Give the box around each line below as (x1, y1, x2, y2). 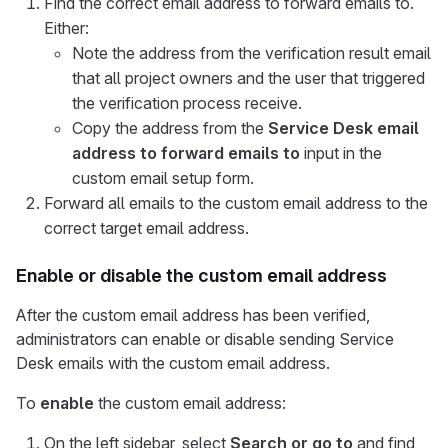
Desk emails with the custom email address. (16, 353, 330, 373)
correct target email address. (44, 218, 249, 238)
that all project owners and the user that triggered (72, 68, 425, 88)
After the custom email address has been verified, (16, 305, 370, 325)
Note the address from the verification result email (72, 43, 431, 63)
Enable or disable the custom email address (16, 265, 387, 286)
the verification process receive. (72, 93, 302, 113)
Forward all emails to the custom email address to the (44, 193, 428, 213)
